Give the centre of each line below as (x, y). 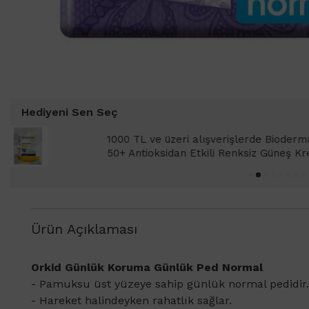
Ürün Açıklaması (84, 229)
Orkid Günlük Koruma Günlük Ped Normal (147, 267)
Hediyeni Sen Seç (69, 112)
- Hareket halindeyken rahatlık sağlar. (131, 300)
